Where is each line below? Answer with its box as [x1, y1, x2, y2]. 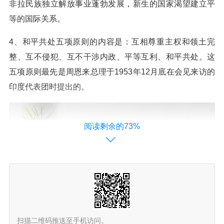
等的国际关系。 [9, 14, 65, 23]
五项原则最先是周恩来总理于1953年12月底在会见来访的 [9, 67, 215, 76]
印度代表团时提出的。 [9, 82, 89, 91]
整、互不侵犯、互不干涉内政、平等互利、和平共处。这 [9, 52, 215, 61]
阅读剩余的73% [84, 122, 140, 130]
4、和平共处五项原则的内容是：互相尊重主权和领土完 [9, 37, 215, 46]
